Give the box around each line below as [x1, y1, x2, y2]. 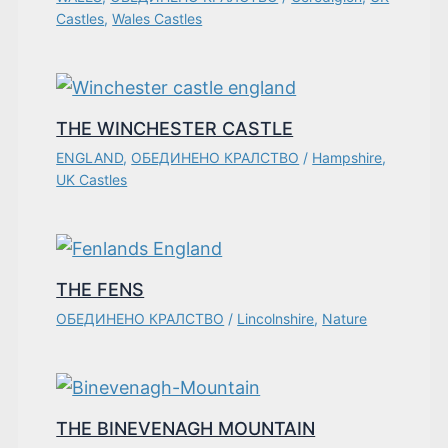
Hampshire [312, 149, 383, 167]
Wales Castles [112, 10, 203, 28]
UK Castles [56, 171, 128, 189]
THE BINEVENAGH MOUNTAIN [56, 418, 316, 440]
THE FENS [56, 279, 145, 301]
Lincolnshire [237, 310, 315, 328]
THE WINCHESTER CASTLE [56, 118, 294, 140]
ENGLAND [56, 149, 124, 167]
